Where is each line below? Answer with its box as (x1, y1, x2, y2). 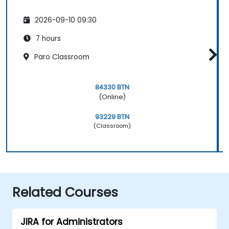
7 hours (34, 33, 61, 43)
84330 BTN (95, 82, 129, 91)
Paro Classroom (32, 52, 89, 62)
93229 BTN (95, 112, 129, 121)
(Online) (98, 92, 126, 101)
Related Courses (12, 183, 118, 201)
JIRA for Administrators (20, 215, 123, 228)
